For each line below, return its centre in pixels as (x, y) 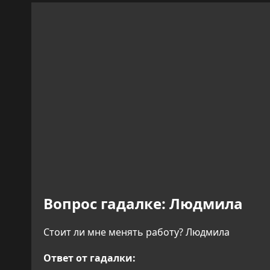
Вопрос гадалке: (105, 204)
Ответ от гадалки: (89, 258)
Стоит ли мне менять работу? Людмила (137, 232)
